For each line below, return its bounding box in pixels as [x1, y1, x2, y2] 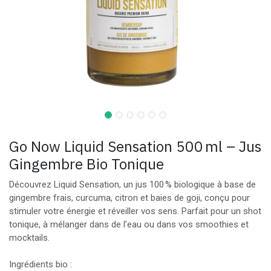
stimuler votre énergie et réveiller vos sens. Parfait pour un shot [9, 205, 261, 217]
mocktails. [9, 232, 50, 243]
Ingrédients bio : [9, 258, 72, 270]
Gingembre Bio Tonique [9, 154, 164, 174]
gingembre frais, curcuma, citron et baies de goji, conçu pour [9, 192, 250, 203]
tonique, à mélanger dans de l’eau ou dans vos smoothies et [9, 218, 249, 230]
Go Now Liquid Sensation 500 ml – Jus [9, 136, 261, 156]
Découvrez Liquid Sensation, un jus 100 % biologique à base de [9, 178, 256, 190]
